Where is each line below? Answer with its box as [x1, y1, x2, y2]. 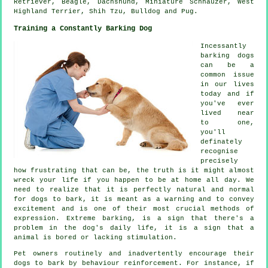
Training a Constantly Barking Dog [14, 24, 152, 33]
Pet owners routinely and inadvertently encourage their [14, 249, 254, 257]
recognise [200, 147, 238, 155]
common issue [200, 71, 254, 78]
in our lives [200, 80, 254, 88]
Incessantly [200, 42, 246, 50]
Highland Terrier [14, 7, 81, 15]
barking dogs [200, 51, 254, 59]
